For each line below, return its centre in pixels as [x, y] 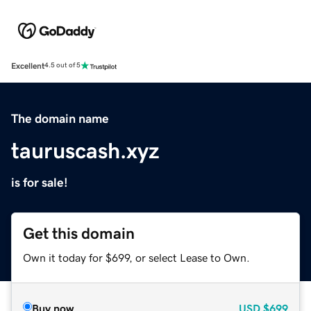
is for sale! [40, 182]
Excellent [28, 66]
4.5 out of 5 [62, 66]
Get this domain [79, 233]
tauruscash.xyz [85, 150]
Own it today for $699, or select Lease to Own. [136, 257]
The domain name [60, 118]
